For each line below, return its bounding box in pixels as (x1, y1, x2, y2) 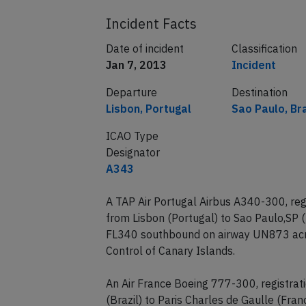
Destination (231, 85, 288, 99)
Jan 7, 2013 (105, 58, 167, 72)
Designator (105, 145, 160, 159)
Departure (105, 85, 157, 99)
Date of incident (105, 42, 184, 55)
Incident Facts (105, 14, 197, 33)
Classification (231, 42, 297, 55)
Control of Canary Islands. (105, 244, 235, 258)
